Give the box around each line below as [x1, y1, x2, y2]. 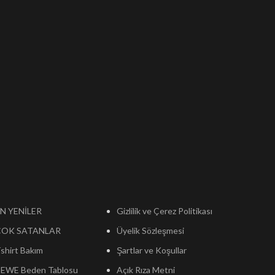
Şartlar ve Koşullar [117, 245, 187, 255]
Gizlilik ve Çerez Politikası [117, 206, 213, 216]
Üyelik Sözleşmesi [117, 225, 185, 236]
